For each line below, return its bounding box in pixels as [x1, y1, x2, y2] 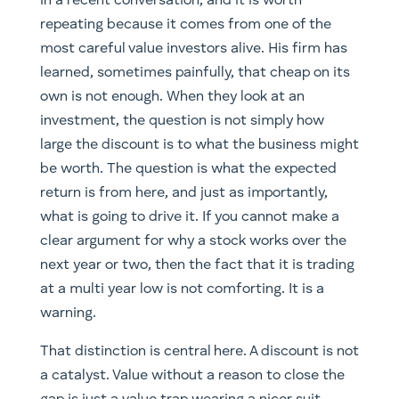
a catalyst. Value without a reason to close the [39, 368, 345, 383]
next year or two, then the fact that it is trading [39, 257, 354, 273]
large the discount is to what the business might [39, 137, 359, 152]
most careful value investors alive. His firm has [39, 41, 347, 56]
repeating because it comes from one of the [39, 17, 331, 32]
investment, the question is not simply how [39, 113, 324, 128]
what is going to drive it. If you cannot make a [39, 209, 339, 224]
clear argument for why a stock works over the [39, 233, 346, 248]
